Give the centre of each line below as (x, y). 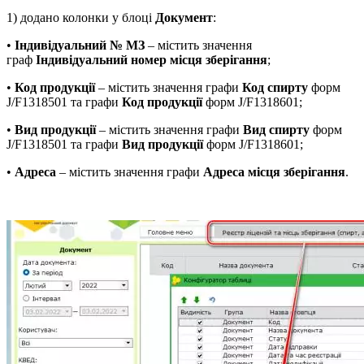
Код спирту (275, 87)
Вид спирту (276, 129)
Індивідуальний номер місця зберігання (152, 59)
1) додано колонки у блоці (81, 17)
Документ (184, 17)
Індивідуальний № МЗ (80, 45)
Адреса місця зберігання (274, 171)
